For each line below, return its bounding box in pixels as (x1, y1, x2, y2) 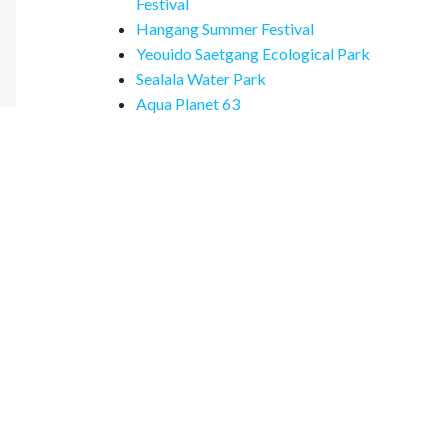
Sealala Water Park (136, 69, 266, 88)
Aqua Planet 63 (136, 94, 240, 113)
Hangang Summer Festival (136, 19, 314, 38)
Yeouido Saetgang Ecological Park (136, 44, 370, 63)
